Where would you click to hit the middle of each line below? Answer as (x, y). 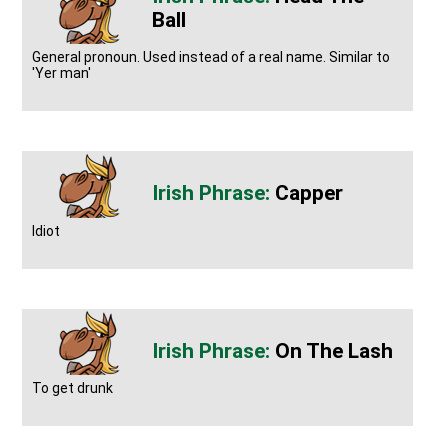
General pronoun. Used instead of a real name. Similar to (211, 57)
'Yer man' (62, 73)
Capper (309, 193)
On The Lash (334, 350)
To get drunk (73, 388)
